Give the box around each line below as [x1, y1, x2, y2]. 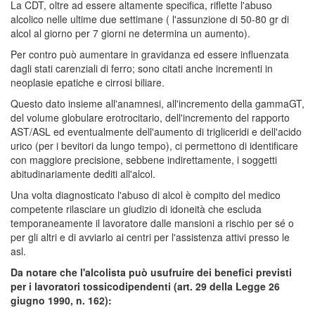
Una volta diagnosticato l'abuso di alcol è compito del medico [11, 187, 281, 202]
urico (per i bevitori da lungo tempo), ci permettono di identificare [11, 138, 298, 153]
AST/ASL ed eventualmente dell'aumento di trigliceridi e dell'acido [11, 124, 302, 139]
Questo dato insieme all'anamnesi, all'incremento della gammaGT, [11, 96, 304, 110]
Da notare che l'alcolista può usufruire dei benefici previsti [11, 264, 292, 279]
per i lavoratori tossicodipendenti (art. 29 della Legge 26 [11, 278, 280, 293]
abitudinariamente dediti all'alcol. [11, 166, 155, 181]
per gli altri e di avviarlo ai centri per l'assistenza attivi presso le [11, 229, 290, 244]
